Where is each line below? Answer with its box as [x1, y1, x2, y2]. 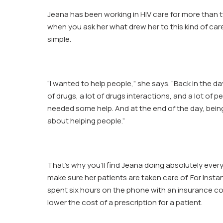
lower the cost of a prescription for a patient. [47, 197, 203, 208]
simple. [47, 34, 71, 44]
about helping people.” [47, 115, 125, 126]
